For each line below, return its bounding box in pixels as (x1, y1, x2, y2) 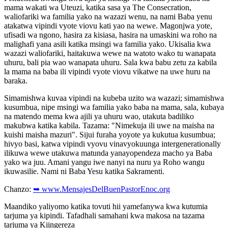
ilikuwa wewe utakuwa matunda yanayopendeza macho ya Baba (4, 148, 212, 157)
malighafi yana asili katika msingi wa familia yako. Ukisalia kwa (4, 39, 211, 48)
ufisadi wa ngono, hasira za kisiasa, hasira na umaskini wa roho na (4, 30, 217, 39)
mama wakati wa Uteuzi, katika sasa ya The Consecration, (4, 3, 191, 12)
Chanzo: (4, 184, 33, 193)
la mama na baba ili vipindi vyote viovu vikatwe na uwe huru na (4, 67, 210, 76)
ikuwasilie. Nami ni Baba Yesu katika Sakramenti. (4, 166, 164, 176)
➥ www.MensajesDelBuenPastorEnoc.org (33, 184, 170, 193)
